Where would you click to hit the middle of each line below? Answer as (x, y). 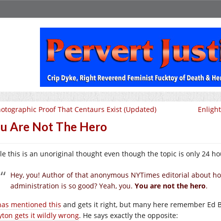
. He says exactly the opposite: (129, 215)
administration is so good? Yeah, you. (73, 186)
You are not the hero (170, 186)
